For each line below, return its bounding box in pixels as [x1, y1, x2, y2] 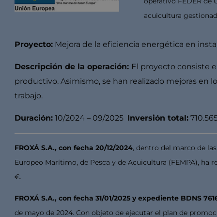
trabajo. [14, 91, 43, 100]
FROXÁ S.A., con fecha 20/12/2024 [14, 143, 133, 152]
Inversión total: [127, 113, 188, 123]
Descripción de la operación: [14, 62, 131, 71]
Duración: [14, 113, 53, 123]
